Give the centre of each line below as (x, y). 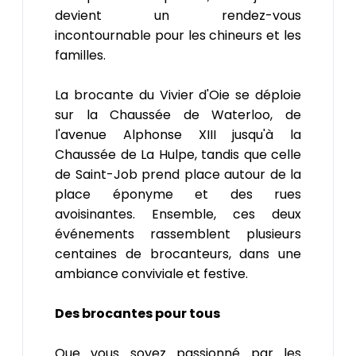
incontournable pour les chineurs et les (178, 35)
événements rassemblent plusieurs (178, 234)
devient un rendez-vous (178, 15)
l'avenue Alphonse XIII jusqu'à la (178, 134)
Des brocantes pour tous (137, 313)
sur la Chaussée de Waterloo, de (178, 114)
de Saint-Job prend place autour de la (178, 174)
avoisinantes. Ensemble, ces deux (178, 214)
